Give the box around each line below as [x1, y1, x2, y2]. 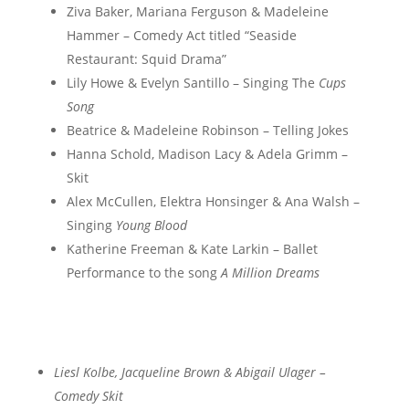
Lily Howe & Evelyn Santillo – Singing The [66, 74, 319, 91]
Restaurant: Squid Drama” [66, 50, 226, 68]
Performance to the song [66, 264, 221, 281]
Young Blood [115, 216, 187, 234]
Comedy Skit [53, 387, 123, 404]
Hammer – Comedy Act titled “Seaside [66, 26, 297, 44]
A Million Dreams [220, 264, 320, 281]
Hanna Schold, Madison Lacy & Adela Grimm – [66, 145, 348, 163]
